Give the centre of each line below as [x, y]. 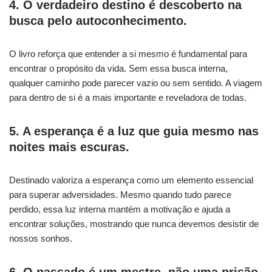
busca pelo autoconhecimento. [98, 21]
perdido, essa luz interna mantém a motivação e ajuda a [120, 209]
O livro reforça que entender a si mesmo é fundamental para [128, 54]
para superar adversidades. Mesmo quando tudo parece [120, 195]
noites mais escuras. [69, 147]
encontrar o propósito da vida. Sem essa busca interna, [118, 69]
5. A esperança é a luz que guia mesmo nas [134, 131]
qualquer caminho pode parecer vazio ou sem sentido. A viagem [136, 83]
